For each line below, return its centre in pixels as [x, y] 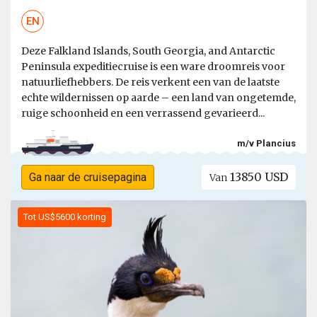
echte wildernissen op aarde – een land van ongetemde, [158, 98]
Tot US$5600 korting [65, 217]
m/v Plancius [266, 143]
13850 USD [258, 177]
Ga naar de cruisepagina [87, 178]
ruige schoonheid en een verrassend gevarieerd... [143, 114]
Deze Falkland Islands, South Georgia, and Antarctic [148, 51]
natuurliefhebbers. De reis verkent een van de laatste [150, 82]
